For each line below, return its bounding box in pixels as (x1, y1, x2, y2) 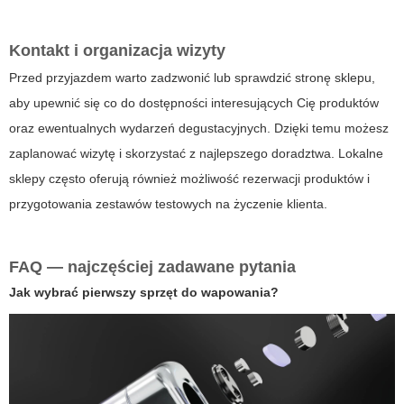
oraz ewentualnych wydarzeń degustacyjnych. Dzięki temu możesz (9, 121, 389, 136)
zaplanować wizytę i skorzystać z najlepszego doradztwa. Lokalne (9, 146, 383, 161)
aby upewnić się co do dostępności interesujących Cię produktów (9, 96, 379, 111)
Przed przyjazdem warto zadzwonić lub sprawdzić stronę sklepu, (9, 70, 375, 86)
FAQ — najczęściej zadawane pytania (9, 258, 296, 277)
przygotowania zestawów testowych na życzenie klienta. (9, 197, 327, 212)
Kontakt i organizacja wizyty (9, 41, 225, 60)
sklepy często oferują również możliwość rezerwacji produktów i (9, 171, 370, 187)
